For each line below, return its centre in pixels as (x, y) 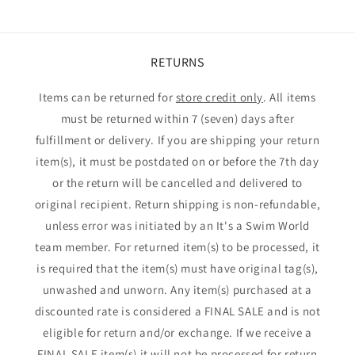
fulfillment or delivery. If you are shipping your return (177, 140)
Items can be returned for (107, 97)
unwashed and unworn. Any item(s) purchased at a (177, 290)
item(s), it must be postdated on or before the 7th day (177, 161)
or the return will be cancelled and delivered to (177, 183)
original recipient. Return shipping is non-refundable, (177, 204)
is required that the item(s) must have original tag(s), (177, 268)
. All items (290, 97)
